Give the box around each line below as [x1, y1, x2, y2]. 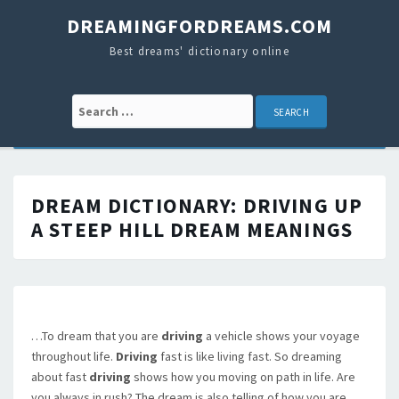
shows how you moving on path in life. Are [131, 369, 355, 385]
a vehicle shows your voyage [203, 328, 360, 344]
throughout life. [31, 348, 116, 364]
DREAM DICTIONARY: [31, 192, 243, 218]
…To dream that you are [31, 328, 161, 344]
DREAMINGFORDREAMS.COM [67, 13, 332, 38]
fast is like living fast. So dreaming [158, 348, 342, 364]
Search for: [72, 96, 137, 112]
